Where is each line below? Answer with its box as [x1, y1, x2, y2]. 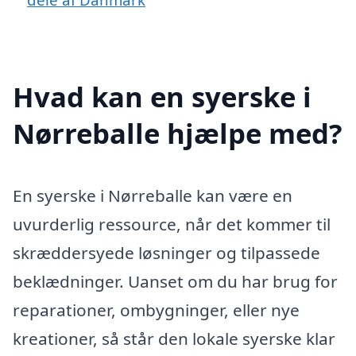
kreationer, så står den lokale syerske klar [13, 327, 335, 350]
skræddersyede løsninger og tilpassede [13, 241, 320, 264]
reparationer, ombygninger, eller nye [13, 298, 300, 321]
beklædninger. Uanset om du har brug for [13, 269, 338, 292]
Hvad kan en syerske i [13, 77, 311, 115]
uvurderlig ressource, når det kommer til [13, 212, 331, 235]
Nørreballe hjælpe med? [13, 114, 342, 152]
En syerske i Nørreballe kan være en [13, 184, 292, 207]
